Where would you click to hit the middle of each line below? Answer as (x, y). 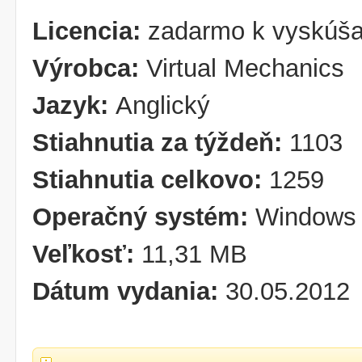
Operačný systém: (144, 217)
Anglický (163, 105)
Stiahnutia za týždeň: (161, 143)
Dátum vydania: (129, 291)
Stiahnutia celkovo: (151, 180)
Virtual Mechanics (245, 68)
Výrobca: (89, 68)
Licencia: (90, 31)
